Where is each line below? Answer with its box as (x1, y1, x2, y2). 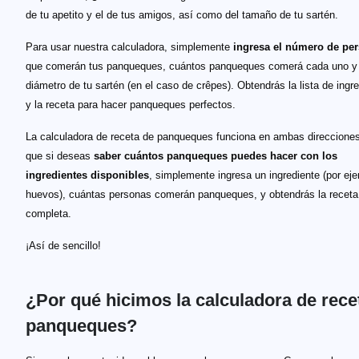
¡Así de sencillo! (26, 240, 101, 252)
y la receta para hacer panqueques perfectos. (26, 99, 236, 111)
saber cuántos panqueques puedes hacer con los (94, 150, 337, 162)
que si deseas (26, 150, 94, 162)
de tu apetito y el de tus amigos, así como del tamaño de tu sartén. (26, 9, 338, 21)
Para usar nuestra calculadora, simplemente (26, 41, 233, 53)
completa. (26, 208, 71, 220)
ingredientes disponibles (26, 169, 149, 181)
